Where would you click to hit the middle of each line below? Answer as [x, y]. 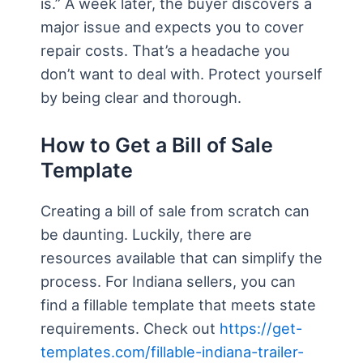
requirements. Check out [130, 329]
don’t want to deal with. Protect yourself [181, 74]
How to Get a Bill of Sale [157, 145]
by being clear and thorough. [141, 98]
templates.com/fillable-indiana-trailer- [172, 352]
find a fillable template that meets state [178, 305]
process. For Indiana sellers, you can [168, 282]
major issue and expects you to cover [172, 27]
